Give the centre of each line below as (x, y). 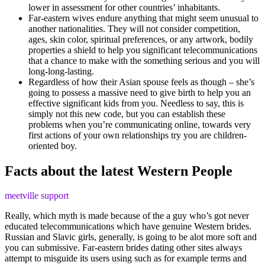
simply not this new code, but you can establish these (127, 114)
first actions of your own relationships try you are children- (138, 135)
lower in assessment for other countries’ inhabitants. (124, 7)
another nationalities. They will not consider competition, (134, 28)
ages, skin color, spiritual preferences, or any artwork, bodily (141, 39)
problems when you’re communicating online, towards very (140, 124)
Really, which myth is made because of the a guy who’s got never (127, 216)
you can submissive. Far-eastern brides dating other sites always (123, 248)
